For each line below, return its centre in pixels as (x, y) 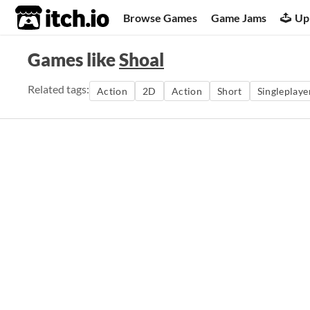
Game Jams (239, 17)
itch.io (45, 18)
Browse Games (161, 17)
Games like (73, 60)
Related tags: (58, 89)
